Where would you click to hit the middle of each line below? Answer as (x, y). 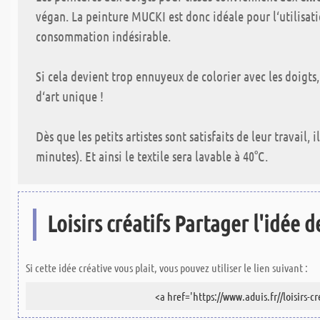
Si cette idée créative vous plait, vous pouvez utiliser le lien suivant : (167, 267)
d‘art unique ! (70, 96)
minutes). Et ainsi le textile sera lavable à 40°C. (152, 156)
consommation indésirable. (103, 36)
